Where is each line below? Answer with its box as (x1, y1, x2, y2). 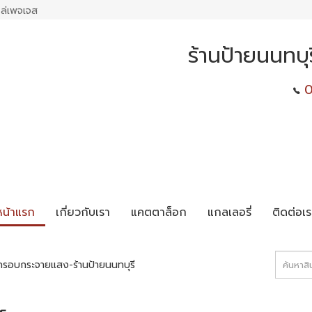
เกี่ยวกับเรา (55, 203, 110, 221)
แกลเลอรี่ (207, 203, 251, 221)
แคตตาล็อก (130, 203, 187, 221)
